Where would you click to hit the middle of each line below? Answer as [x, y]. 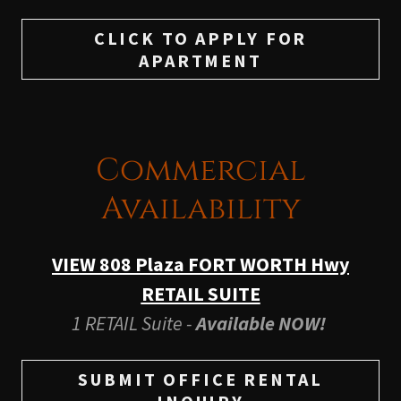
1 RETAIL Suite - [132, 324]
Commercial [200, 171]
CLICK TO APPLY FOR [200, 38]
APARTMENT [200, 61]
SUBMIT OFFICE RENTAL [200, 380]
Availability [200, 209]
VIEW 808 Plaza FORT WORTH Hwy [200, 264]
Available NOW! [261, 324]
